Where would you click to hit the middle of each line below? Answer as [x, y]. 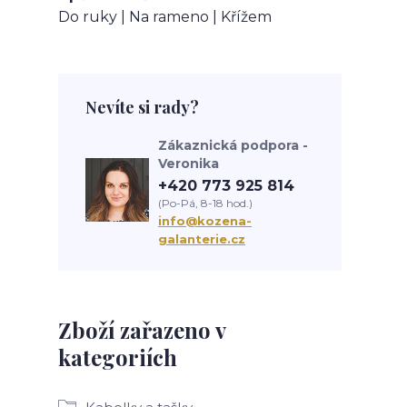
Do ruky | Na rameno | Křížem [165, 17]
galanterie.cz [202, 239]
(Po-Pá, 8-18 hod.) [205, 203]
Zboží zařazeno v [142, 330]
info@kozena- [205, 221]
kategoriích [118, 357]
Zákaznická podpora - [233, 146]
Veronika [189, 164]
